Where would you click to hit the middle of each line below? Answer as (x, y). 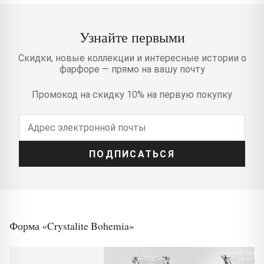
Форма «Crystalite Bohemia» (72, 226)
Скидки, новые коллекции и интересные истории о (132, 58)
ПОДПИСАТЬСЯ (132, 154)
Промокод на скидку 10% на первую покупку (132, 95)
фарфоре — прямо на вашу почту (132, 70)
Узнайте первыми (132, 37)
